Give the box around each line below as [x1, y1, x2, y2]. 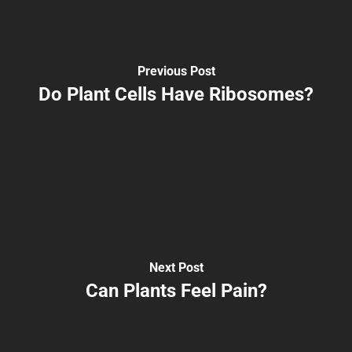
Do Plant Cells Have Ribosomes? [38, 82, 313, 105]
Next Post [148, 259, 203, 275]
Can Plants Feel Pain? [85, 279, 267, 302]
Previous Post [137, 63, 215, 79]
